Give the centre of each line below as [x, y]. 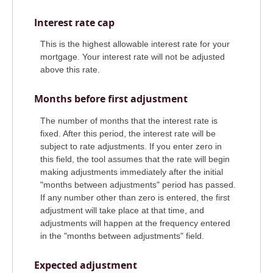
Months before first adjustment [111, 99]
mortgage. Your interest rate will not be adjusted [133, 57]
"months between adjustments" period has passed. [138, 184]
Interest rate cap [74, 22]
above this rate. [70, 70]
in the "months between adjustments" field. [122, 236]
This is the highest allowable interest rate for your [135, 44]
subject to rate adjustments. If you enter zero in [131, 146]
